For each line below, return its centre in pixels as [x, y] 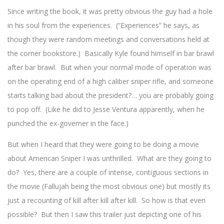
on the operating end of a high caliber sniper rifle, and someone [110, 81]
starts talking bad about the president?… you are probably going [110, 95]
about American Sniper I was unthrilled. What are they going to [109, 158]
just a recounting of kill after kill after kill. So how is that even [106, 200]
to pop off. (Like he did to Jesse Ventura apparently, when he [106, 109]
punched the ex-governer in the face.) [68, 123]
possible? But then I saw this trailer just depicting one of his [104, 214]
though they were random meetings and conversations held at [108, 39]
